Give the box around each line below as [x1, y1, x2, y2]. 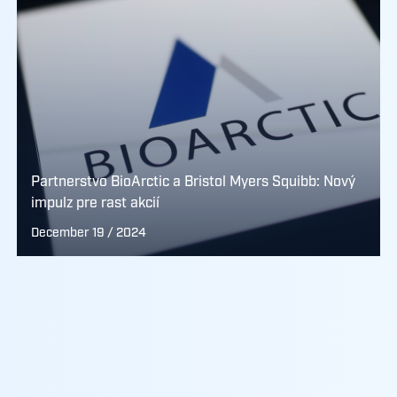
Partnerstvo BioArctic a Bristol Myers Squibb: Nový [30, 173, 355, 191]
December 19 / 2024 [30, 225, 146, 241]
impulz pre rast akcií [30, 194, 160, 213]
